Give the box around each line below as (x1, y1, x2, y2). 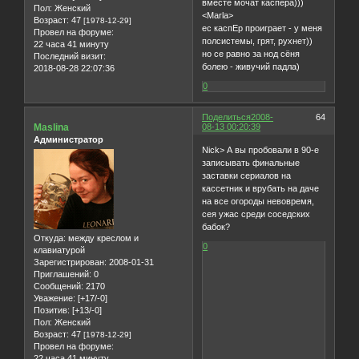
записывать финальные (202, 158, 301, 168)
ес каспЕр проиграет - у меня (202, 22, 323, 33)
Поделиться (202, 111, 252, 122)
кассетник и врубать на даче (202, 184, 320, 194)
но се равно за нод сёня (202, 48, 301, 58)
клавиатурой (34, 245, 85, 256)
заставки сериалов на (202, 171, 292, 181)
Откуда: (34, 233, 66, 244)
